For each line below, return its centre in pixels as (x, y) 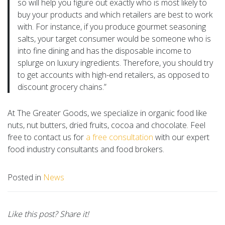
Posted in (25, 177)
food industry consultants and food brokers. (86, 149)
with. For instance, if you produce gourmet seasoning (112, 26)
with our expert (181, 137)
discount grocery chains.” (62, 87)
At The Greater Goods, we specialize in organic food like (107, 113)
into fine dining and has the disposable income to (104, 50)
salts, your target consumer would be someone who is (114, 38)
